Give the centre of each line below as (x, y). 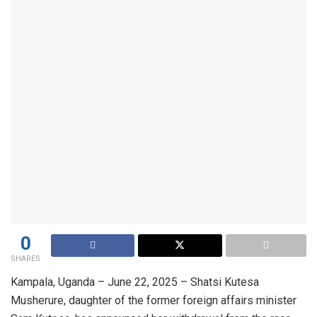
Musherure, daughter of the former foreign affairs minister (154, 300)
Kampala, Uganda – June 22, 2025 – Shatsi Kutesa (135, 282)
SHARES (25, 258)
